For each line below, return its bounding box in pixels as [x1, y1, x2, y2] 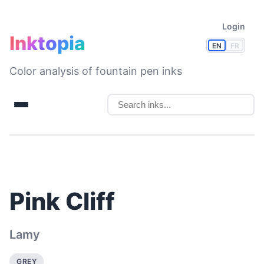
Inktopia [9, 32, 85, 55]
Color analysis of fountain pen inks [9, 65, 182, 77]
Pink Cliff [9, 187, 115, 216]
